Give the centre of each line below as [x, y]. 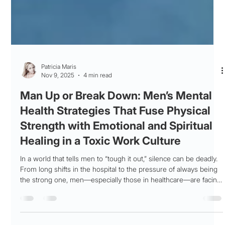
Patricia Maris [59, 87]
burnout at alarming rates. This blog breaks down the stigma [115, 210]
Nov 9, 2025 [58, 95]
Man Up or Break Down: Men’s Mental [116, 116]
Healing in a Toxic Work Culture [101, 161]
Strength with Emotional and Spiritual [117, 146]
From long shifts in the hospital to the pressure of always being [119, 189]
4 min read [98, 95]
